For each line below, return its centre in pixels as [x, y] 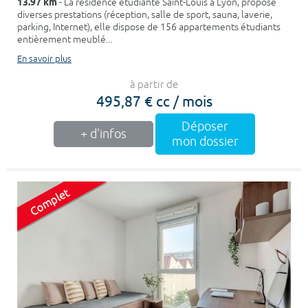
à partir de [154, 85]
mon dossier [205, 141]
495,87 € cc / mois [154, 100]
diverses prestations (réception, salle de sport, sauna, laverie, [145, 14]
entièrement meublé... [65, 39]
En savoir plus [44, 59]
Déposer [205, 126]
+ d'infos [103, 134]
